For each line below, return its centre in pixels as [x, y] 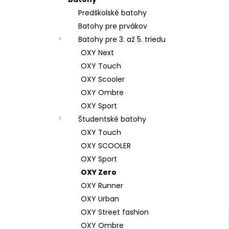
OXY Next [97, 53]
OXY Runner [102, 186]
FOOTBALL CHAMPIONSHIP [104, 11]
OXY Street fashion [115, 212]
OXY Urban [100, 199]
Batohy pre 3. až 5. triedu [122, 39]
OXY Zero [99, 172]
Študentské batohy [112, 119]
